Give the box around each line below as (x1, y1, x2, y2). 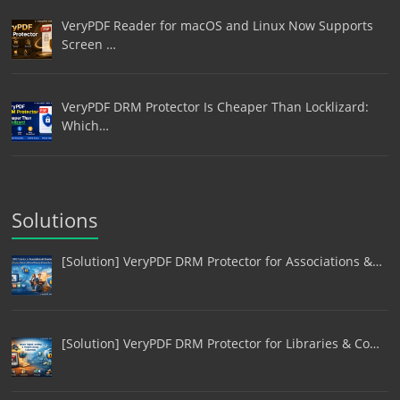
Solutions (12, 206, 99, 234)
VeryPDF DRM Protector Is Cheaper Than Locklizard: (61, 98, 369, 116)
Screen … (61, 35, 116, 53)
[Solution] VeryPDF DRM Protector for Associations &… (61, 253, 382, 271)
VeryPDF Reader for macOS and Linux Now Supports (61, 16, 373, 34)
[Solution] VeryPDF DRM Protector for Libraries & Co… (61, 334, 379, 352)
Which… (61, 117, 109, 135)
